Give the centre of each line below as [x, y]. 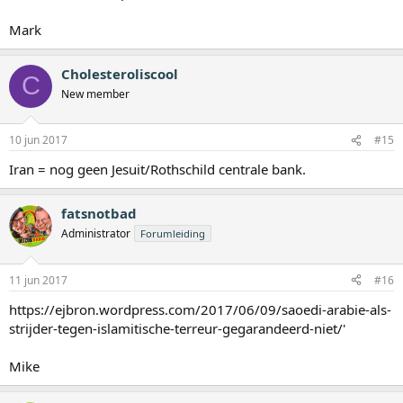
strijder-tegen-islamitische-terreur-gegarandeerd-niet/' [177, 328]
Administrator [96, 234]
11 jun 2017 [38, 280]
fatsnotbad [99, 214]
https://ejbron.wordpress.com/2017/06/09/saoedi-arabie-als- [200, 309]
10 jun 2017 [38, 140]
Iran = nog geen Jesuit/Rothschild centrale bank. [157, 170]
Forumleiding [173, 234]
